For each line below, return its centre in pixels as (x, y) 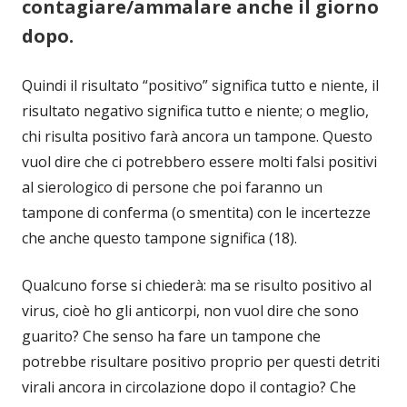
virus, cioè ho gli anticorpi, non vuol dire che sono (190, 311)
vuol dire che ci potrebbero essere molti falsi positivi (199, 162)
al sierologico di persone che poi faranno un (172, 188)
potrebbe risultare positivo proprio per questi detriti (201, 362)
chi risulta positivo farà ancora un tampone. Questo (197, 137)
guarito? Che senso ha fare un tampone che (171, 337)
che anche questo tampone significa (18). (159, 238)
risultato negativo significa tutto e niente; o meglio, (195, 111)
